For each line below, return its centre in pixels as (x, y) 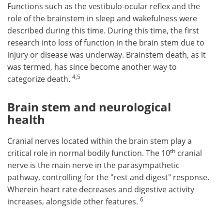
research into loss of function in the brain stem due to (106, 43)
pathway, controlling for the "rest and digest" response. (108, 177)
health (26, 120)
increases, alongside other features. (74, 201)
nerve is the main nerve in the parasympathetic (93, 165)
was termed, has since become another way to (92, 67)
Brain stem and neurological (89, 107)
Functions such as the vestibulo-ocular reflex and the (104, 6)
